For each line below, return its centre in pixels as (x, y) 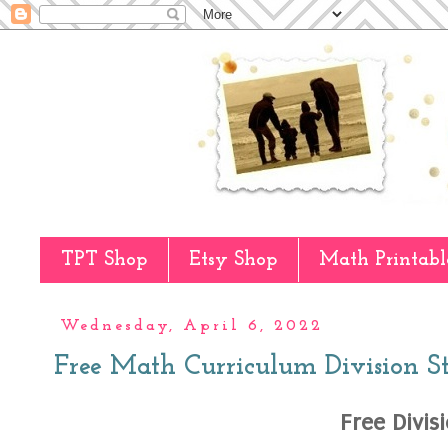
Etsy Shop (233, 260)
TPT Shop (104, 260)
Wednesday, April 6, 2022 (192, 326)
